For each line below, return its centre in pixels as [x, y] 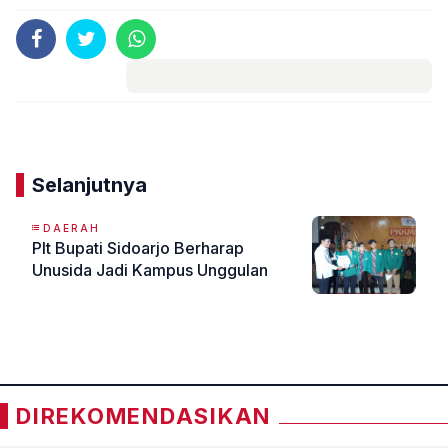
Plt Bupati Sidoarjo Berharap [138, 248]
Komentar [279, 110]
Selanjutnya [89, 185]
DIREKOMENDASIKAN [144, 416]
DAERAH [71, 228]
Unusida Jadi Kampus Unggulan [150, 270]
